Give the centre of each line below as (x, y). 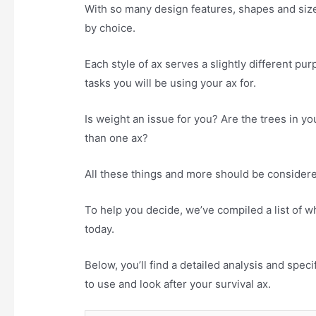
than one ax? (117, 138)
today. (100, 229)
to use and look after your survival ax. (178, 284)
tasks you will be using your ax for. (171, 83)
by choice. (110, 28)
